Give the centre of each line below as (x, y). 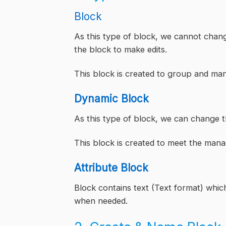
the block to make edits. (121, 50)
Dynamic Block (111, 99)
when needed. (101, 201)
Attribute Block (111, 168)
